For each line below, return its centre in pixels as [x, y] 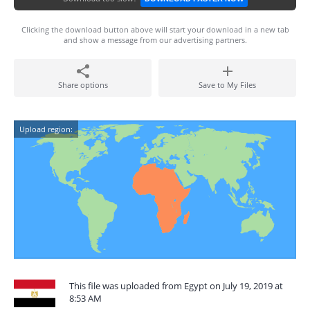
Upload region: [46, 129]
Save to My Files [227, 85]
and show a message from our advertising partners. [155, 40]
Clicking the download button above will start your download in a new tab [155, 29]
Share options [83, 85]
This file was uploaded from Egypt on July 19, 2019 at [176, 286]
